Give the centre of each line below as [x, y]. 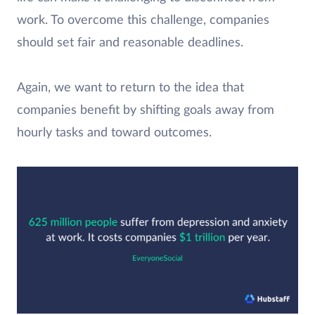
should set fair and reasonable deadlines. [130, 43]
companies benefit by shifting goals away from [146, 110]
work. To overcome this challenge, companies [143, 20]
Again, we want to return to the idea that [130, 88]
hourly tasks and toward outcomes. [114, 133]
